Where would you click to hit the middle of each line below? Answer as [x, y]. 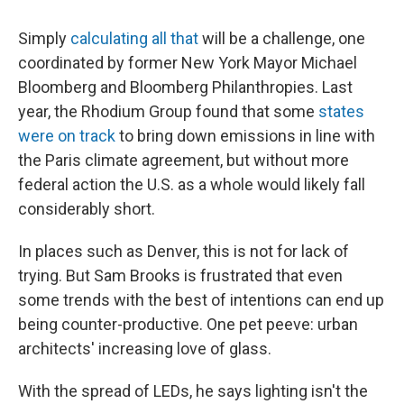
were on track [67, 135]
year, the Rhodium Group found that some [168, 111]
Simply [44, 38]
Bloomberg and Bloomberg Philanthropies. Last [185, 87]
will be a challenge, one [282, 38]
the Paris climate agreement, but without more [184, 160]
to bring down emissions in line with [245, 135]
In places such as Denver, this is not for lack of [184, 251]
